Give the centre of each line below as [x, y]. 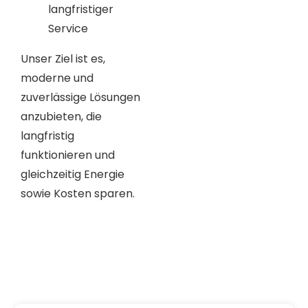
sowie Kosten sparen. [78, 193]
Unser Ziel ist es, [63, 58]
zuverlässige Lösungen [80, 97]
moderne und [57, 78]
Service [68, 28]
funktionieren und [68, 155]
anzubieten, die [61, 116]
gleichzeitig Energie [73, 174]
